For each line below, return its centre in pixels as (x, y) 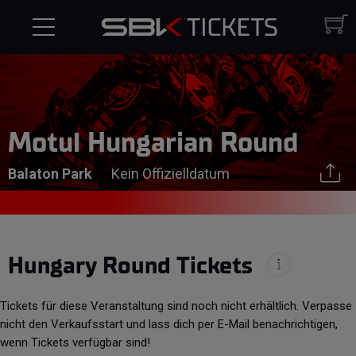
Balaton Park (50, 174)
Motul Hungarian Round (153, 143)
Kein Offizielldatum (170, 174)
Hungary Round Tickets (133, 266)
